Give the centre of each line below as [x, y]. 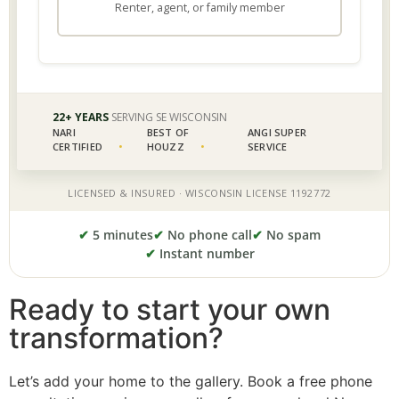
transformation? [116, 338]
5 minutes [121, 235]
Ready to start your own [170, 310]
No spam [292, 235]
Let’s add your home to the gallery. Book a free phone [191, 382]
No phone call [208, 235]
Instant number [205, 254]
